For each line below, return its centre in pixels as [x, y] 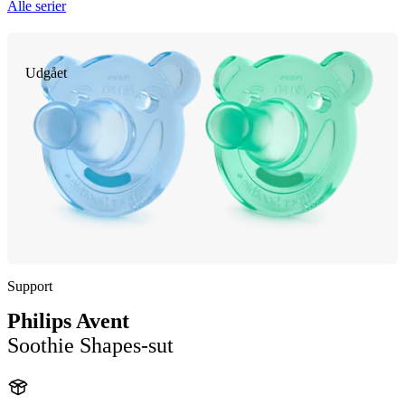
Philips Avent [68, 320]
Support [30, 286]
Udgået [46, 73]
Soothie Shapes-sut [90, 345]
